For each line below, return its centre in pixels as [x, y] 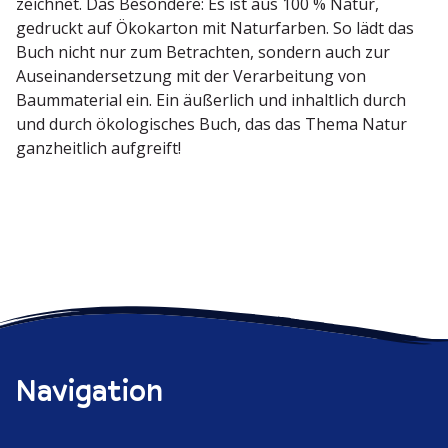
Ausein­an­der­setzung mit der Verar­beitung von [191, 76]
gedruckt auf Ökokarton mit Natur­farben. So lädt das [215, 28]
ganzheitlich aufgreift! [98, 148]
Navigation [89, 390]
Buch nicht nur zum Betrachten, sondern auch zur [203, 52]
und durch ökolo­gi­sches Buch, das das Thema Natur [211, 124]
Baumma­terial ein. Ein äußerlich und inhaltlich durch [211, 100]
